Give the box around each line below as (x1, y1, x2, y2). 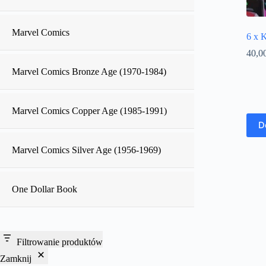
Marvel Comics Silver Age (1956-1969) (12, 145, 161, 155)
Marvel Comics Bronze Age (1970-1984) (12, 66, 166, 77)
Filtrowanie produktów (17, 237, 103, 247)
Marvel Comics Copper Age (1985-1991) (12, 106, 167, 116)
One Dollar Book (12, 184, 77, 194)
